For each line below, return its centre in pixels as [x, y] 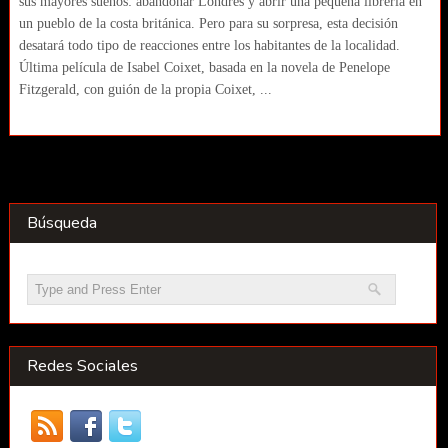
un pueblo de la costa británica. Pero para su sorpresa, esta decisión [208, 23]
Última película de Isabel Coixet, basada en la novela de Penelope [204, 67]
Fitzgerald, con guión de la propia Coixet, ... [145, 89]
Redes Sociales [82, 366]
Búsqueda [61, 223]
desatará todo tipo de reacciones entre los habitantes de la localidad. [209, 45]
